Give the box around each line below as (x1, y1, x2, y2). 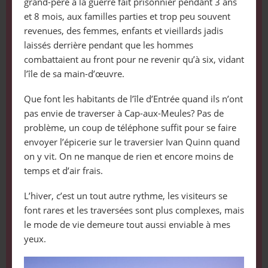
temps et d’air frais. (23, 164, 103, 176)
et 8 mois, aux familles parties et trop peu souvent (23, 10, 230, 22)
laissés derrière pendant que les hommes (23, 38, 193, 51)
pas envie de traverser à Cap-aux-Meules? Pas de (23, 106, 224, 119)
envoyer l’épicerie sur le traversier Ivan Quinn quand (23, 135, 240, 148)
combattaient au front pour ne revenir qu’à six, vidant (23, 53, 244, 65)
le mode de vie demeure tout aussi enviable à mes (23, 218, 230, 230)
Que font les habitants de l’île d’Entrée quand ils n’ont (23, 92, 243, 105)
